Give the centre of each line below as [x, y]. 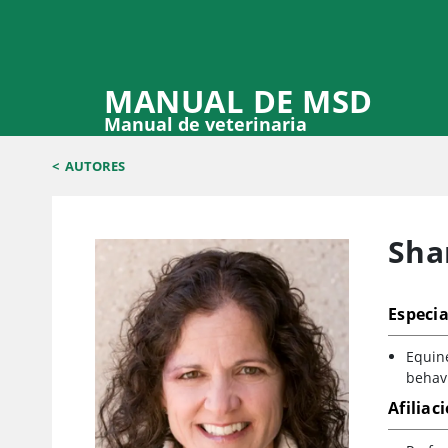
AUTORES [95, 166]
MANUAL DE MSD [238, 100]
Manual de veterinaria [205, 123]
